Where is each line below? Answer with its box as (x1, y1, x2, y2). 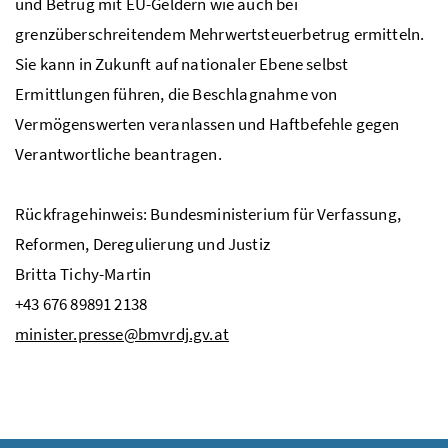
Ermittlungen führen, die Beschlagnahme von (15, 83, 338, 106)
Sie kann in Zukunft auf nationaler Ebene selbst (15, 53, 349, 76)
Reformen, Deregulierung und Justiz (15, 233, 270, 256)
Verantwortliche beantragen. (15, 143, 222, 166)
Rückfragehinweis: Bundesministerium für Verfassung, (15, 203, 401, 226)
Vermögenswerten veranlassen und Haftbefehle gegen (15, 113, 400, 136)
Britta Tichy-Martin (15, 263, 152, 286)
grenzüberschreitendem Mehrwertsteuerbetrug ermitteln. (15, 23, 425, 46)
